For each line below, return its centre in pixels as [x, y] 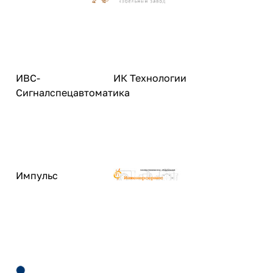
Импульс [37, 175]
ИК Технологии [150, 78]
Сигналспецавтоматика [73, 93]
